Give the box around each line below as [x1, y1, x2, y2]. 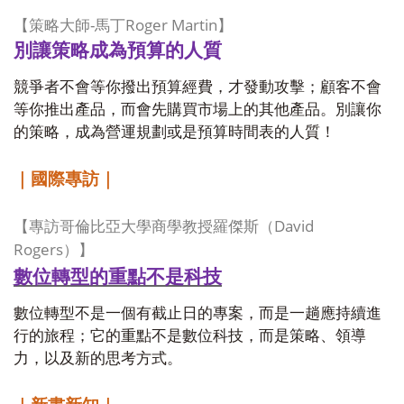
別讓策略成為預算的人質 [14, 40, 222, 61]
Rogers [14, 238, 63, 260]
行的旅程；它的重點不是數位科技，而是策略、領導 [14, 327, 366, 344]
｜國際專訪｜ [14, 170, 116, 188]
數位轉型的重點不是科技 [14, 262, 222, 289]
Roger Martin [125, 14, 217, 35]
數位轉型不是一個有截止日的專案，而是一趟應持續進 [14, 305, 381, 322]
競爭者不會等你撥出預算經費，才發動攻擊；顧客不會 [14, 78, 381, 96]
